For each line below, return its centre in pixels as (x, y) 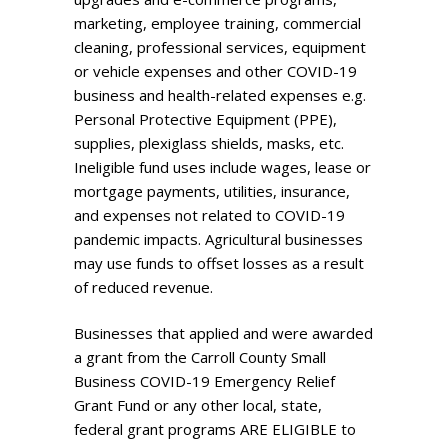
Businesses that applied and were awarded (223, 333)
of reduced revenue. (143, 287)
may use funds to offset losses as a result (219, 263)
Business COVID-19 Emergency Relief (204, 381)
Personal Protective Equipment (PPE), (205, 119)
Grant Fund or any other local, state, (198, 405)
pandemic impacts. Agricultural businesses (218, 239)
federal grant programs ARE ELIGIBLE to (215, 429)
